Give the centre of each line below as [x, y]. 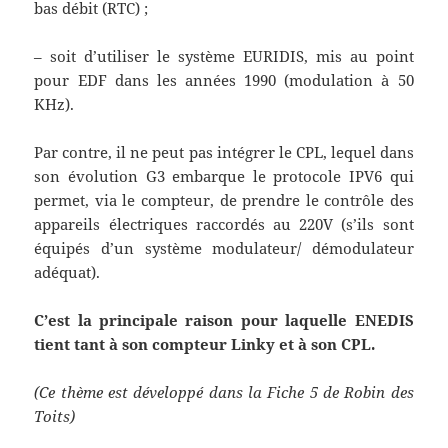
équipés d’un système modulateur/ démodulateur [224, 248]
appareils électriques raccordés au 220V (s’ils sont [224, 224]
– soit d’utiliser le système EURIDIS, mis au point [224, 56]
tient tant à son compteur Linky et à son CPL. [205, 344]
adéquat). [67, 272]
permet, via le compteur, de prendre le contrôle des [224, 200]
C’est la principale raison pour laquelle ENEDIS [224, 320]
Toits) [55, 416]
